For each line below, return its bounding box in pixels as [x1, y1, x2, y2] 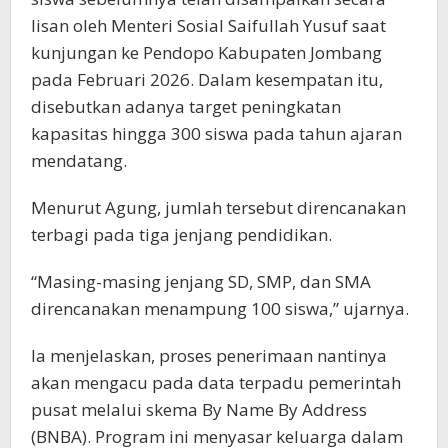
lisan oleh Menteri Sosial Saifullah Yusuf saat [31, 13, 386, 37]
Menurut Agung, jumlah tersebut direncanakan [31, 195, 406, 219]
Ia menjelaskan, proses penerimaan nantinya [31, 343, 387, 367]
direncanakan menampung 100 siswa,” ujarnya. [31, 296, 409, 320]
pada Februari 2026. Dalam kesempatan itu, [31, 67, 383, 91]
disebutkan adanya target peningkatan [31, 94, 341, 118]
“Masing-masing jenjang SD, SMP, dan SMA [31, 269, 371, 293]
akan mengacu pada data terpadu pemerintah [31, 370, 401, 394]
